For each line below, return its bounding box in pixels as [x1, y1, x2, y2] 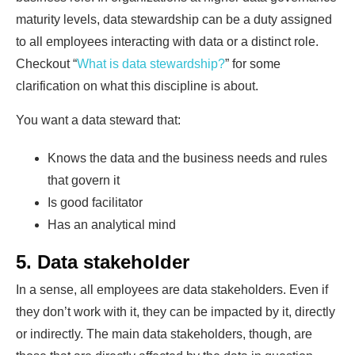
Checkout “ [16, 56, 77, 71]
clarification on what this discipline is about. [16, 78, 258, 93]
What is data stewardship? [77, 56, 225, 71]
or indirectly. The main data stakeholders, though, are [16, 326, 312, 341]
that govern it [48, 173, 120, 187]
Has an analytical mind [48, 217, 176, 231]
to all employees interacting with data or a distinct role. [16, 34, 319, 48]
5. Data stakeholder [16, 250, 189, 273]
